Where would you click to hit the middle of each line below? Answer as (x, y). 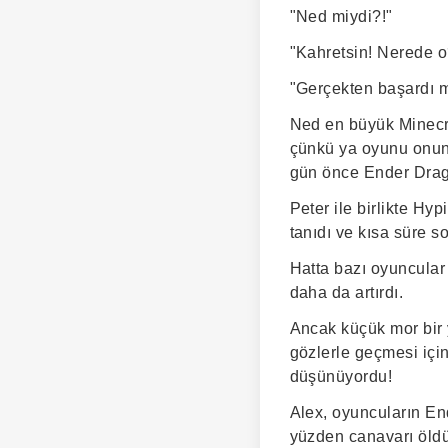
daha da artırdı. (346, 292)
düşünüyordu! (341, 376)
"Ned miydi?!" (341, 16)
